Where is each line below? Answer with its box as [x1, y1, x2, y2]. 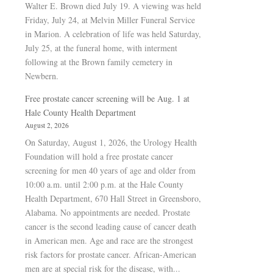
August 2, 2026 [25, 121, 69, 130]
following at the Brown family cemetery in [25, 56, 172, 68]
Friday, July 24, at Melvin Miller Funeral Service [25, 14, 195, 26]
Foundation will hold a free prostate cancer [25, 151, 173, 162]
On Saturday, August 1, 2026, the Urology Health [25, 136, 197, 148]
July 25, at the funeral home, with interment [25, 42, 177, 54]
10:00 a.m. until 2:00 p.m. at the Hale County [25, 179, 183, 190]
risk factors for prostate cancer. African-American [25, 249, 196, 260]
